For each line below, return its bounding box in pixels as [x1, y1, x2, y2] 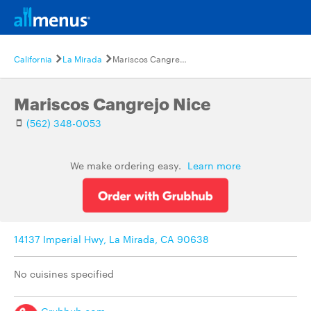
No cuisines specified [14, 267, 114, 280]
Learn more [187, 158, 241, 172]
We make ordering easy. [70, 158, 184, 172]
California [14, 52, 52, 65]
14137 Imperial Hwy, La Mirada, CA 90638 [14, 232, 209, 246]
